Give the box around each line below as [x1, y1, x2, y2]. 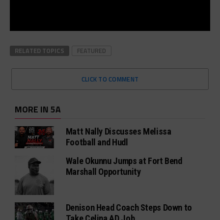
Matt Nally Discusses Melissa [65, 126, 171, 137]
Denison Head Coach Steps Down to [65, 202, 192, 213]
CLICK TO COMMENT [81, 74, 139, 84]
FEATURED [77, 45, 106, 55]
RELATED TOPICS [14, 45, 64, 55]
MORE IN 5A [14, 102, 61, 116]
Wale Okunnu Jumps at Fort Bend [65, 155, 182, 166]
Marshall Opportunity [65, 166, 141, 177]
